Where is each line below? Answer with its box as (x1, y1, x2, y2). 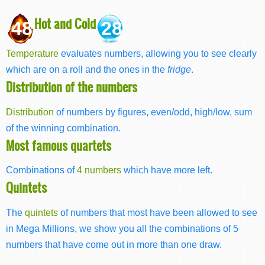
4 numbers (77, 164, 121, 176)
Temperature (6, 48, 59, 59)
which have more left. (121, 164, 212, 176)
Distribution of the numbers (6, 78, 137, 96)
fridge (167, 64, 191, 75)
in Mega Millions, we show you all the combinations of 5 (6, 222, 238, 234)
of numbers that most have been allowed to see (58, 206, 257, 218)
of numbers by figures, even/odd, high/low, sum (54, 106, 252, 117)
